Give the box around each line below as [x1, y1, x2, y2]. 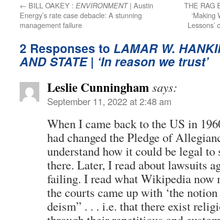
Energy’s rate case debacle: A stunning [20, 9, 142, 20]
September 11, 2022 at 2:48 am [47, 94, 171, 108]
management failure [20, 19, 82, 30]
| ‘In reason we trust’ [87, 52, 209, 70]
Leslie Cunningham [47, 78, 149, 96]
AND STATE [20, 52, 87, 70]
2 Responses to [20, 39, 113, 57]
